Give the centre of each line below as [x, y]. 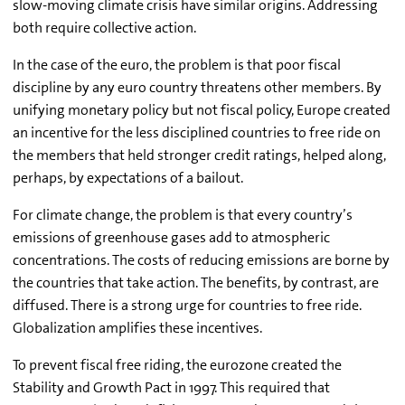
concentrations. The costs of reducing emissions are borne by [201, 260]
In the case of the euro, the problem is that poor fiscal [177, 65]
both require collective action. [104, 28]
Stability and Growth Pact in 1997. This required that [171, 388]
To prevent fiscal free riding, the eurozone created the [177, 365]
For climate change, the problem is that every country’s [183, 215]
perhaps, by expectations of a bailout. [129, 178]
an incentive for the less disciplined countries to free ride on [197, 133]
